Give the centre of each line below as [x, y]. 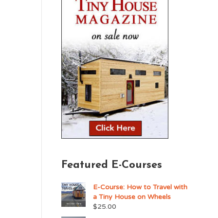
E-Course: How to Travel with [140, 187]
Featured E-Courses [111, 165]
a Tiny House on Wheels [132, 197]
